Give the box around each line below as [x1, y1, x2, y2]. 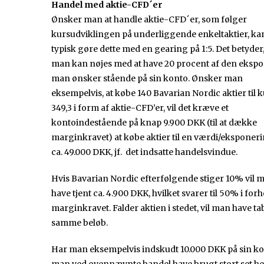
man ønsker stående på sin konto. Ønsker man [51, 73, 243, 84]
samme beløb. [51, 217, 108, 229]
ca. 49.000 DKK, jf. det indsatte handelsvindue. [51, 147, 239, 158]
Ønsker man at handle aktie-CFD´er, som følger [51, 14, 247, 25]
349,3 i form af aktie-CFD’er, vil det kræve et [51, 103, 229, 114]
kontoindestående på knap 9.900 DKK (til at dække [51, 117, 257, 128]
